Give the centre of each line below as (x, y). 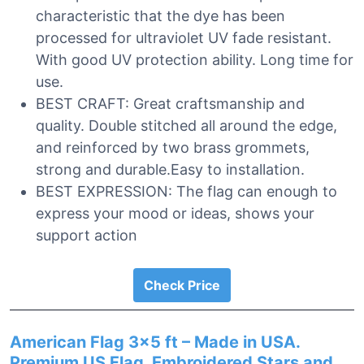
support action (87, 235)
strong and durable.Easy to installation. (170, 169)
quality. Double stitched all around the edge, (186, 126)
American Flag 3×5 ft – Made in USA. (155, 342)
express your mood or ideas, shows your (175, 213)
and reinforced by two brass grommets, (173, 147)
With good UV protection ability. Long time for (195, 60)
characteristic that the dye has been (160, 16)
